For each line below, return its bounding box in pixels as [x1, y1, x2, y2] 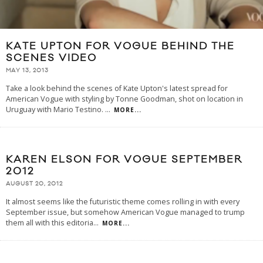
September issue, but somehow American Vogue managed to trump [6, 207, 245, 218]
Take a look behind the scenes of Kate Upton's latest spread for [6, 83, 228, 93]
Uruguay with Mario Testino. [6, 104, 105, 114]
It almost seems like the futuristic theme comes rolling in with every [6, 197, 240, 207]
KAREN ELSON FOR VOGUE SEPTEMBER [6, 153, 242, 166]
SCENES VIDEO [6, 51, 97, 65]
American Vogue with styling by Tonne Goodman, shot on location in [6, 93, 243, 104]
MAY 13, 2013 [6, 66, 49, 74]
